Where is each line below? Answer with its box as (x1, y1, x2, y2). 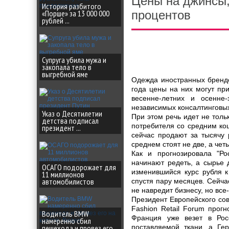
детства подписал (42, 116, 99, 126)
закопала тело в (42, 62, 91, 72)
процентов (131, 8, 191, 22)
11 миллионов (42, 169, 84, 179)
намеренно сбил (42, 216, 91, 226)
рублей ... (42, 15, 70, 26)
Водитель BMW (42, 209, 89, 219)
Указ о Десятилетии (42, 108, 102, 119)
